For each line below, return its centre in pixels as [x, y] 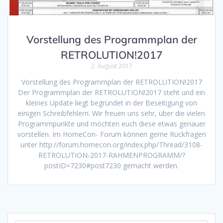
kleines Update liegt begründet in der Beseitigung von [111, 103]
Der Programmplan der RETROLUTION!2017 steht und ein [111, 92]
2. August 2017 [111, 66]
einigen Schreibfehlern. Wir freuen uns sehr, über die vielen [111, 113]
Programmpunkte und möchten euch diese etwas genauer [111, 123]
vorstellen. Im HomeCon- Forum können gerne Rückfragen [111, 134]
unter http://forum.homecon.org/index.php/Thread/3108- [111, 144]
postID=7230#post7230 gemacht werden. [111, 165]
